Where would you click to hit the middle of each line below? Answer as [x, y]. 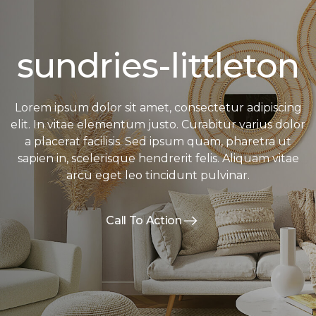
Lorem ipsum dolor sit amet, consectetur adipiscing [158, 108]
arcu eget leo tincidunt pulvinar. [158, 176]
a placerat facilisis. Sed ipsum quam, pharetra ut [158, 142]
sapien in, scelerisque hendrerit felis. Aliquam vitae [158, 159]
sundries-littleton [158, 66]
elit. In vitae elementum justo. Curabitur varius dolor [158, 125]
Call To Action [144, 221]
